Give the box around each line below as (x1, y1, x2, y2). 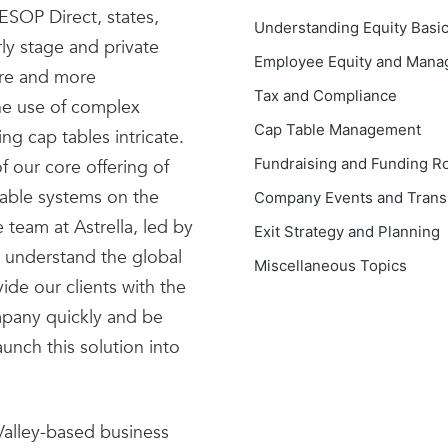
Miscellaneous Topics (254, 256, 407, 275)
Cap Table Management (254, 120, 421, 139)
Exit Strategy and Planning (254, 222, 440, 241)
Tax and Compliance (254, 86, 397, 105)
